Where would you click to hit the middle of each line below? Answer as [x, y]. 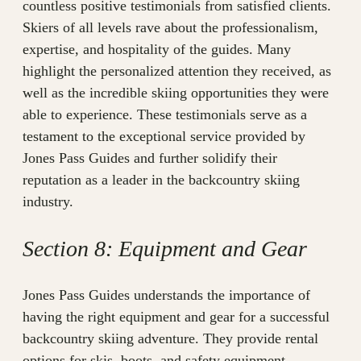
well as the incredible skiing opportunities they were [176, 93]
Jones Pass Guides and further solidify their [150, 158]
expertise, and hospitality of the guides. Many [157, 50]
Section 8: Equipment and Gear [165, 249]
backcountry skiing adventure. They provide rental [170, 339]
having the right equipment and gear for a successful [176, 317]
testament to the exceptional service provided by [164, 137]
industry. [48, 202]
